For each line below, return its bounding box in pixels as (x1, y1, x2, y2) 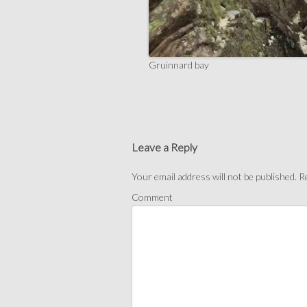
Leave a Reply (132, 140, 197, 154)
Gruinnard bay (149, 59, 209, 71)
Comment (132, 191, 173, 204)
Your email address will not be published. (132, 171, 297, 183)
